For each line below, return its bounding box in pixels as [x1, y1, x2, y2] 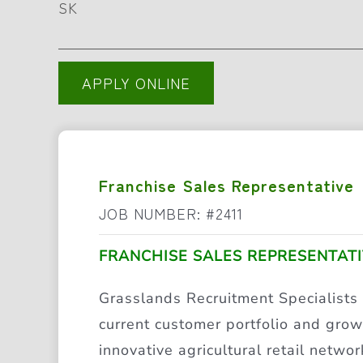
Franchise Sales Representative [98, 173, 354, 198]
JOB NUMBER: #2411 [98, 203, 243, 224]
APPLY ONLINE [81, 72, 190, 93]
